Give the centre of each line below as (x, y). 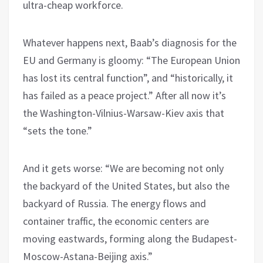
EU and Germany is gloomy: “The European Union (131, 60)
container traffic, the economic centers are (116, 221)
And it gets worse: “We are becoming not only (123, 168)
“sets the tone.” (58, 131)
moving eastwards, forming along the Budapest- (130, 239)
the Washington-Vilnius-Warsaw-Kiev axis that (124, 113)
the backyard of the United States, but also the (126, 186)
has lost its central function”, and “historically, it (128, 78)
